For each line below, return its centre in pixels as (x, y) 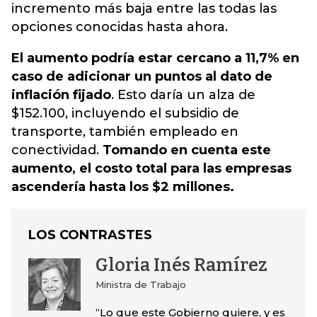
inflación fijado (61, 95)
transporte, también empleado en (125, 132)
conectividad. (57, 150)
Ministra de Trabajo (140, 284)
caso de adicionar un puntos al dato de (142, 76)
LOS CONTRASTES (90, 235)
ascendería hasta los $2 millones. (123, 187)
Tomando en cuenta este (187, 150)
